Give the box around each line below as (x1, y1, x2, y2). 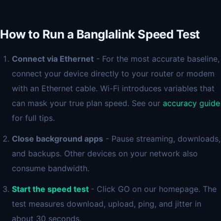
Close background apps (12, 134, 103, 144)
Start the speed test (12, 184, 89, 194)
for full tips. (12, 113, 55, 123)
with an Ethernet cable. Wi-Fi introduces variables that (12, 83, 215, 93)
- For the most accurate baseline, (94, 54, 220, 64)
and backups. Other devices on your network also (12, 148, 198, 158)
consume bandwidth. (12, 163, 89, 173)
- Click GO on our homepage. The (91, 184, 217, 194)
